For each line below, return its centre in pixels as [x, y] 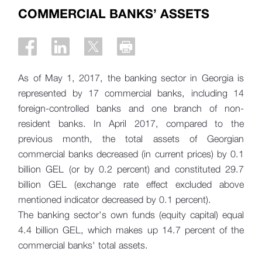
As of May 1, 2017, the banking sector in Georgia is [131, 78]
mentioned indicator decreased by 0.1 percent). [116, 199]
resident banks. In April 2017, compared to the [131, 123]
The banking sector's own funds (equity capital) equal [131, 215]
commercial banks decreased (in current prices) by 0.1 [131, 154]
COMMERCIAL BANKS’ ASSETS [114, 13]
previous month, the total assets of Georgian [131, 139]
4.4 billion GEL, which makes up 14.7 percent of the [131, 230]
